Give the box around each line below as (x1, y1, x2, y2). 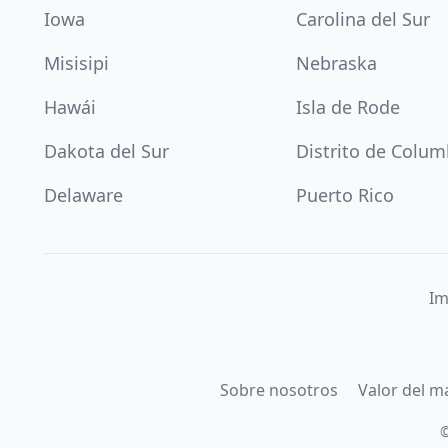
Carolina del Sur (296, 7, 430, 31)
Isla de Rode (296, 95, 400, 119)
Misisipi (44, 51, 109, 75)
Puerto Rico (296, 183, 394, 207)
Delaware (44, 183, 123, 207)
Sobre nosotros (219, 379, 338, 401)
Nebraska (296, 51, 377, 75)
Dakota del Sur (44, 139, 169, 163)
